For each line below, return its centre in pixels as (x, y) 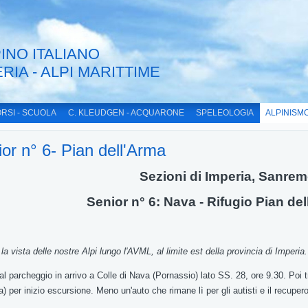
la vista (17, 251)
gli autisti (241, 290)
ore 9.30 (267, 275)
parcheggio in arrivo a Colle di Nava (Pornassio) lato (113, 275)
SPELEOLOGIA (225, 113)
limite (178, 251)
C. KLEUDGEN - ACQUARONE (126, 113)
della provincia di (240, 251)
